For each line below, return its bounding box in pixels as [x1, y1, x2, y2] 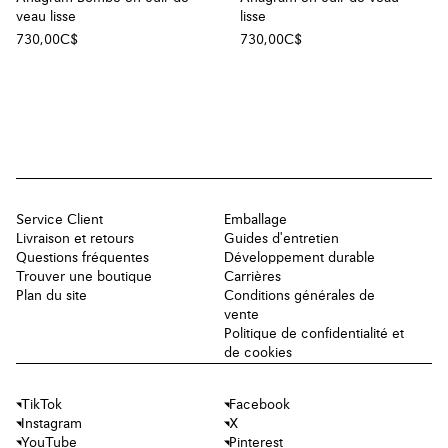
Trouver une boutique [16, 270, 152, 285]
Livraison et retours [16, 232, 134, 247]
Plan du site [16, 289, 87, 304]
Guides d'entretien [224, 232, 339, 247]
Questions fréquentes [16, 251, 149, 266]
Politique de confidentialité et [224, 327, 404, 342]
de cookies [224, 346, 292, 361]
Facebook [229, 398, 290, 413]
